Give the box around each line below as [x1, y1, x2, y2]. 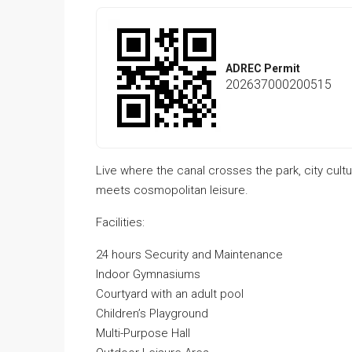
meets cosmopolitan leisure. [96, 183, 248, 197]
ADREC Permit [225, 61, 300, 75]
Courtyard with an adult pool [96, 287, 244, 301]
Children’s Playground [96, 306, 208, 321]
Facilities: [96, 215, 145, 229]
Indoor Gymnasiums [96, 267, 200, 281]
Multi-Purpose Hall [96, 326, 190, 340]
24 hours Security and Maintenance [96, 247, 283, 262]
